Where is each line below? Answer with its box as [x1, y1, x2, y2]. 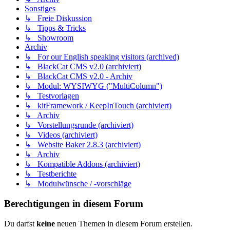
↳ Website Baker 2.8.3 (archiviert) [25, 140, 141, 149]
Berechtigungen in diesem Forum [4, 198, 143, 209]
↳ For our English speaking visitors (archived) [25, 52, 179, 62]
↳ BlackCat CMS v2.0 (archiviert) [25, 62, 141, 71]
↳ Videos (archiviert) [25, 130, 98, 140]
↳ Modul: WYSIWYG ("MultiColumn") [25, 82, 162, 91]
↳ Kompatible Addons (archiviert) [25, 160, 140, 169]
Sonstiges [25, 4, 55, 13]
